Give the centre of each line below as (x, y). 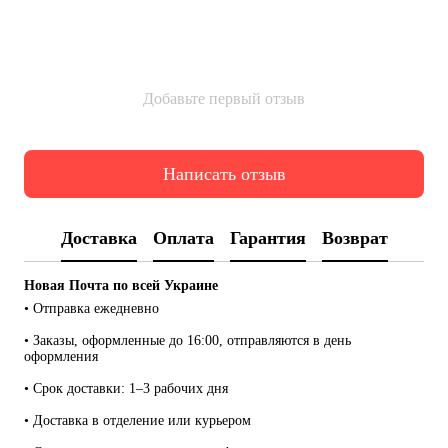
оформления (61, 357)
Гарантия (267, 237)
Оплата (183, 237)
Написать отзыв (224, 173)
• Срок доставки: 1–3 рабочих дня (126, 389)
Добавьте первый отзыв (224, 99)
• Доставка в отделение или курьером (137, 421)
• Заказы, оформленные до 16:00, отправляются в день (187, 341)
